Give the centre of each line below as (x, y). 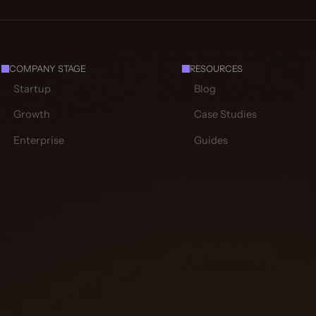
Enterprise (38, 140)
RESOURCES (217, 69)
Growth (31, 115)
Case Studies (225, 115)
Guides (211, 140)
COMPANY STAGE (48, 69)
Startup (32, 89)
